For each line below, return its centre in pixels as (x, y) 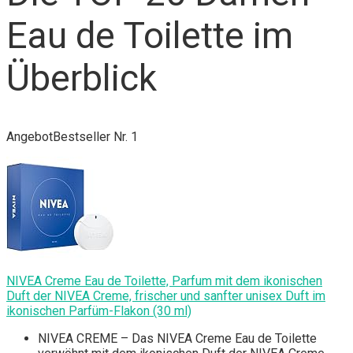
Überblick (82, 78)
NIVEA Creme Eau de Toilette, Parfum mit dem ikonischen (164, 281)
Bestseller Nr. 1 (95, 137)
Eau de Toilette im (150, 35)
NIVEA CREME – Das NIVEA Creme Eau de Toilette (177, 339)
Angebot (30, 137)
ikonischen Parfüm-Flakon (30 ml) (99, 311)
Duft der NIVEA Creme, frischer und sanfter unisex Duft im (166, 296)
